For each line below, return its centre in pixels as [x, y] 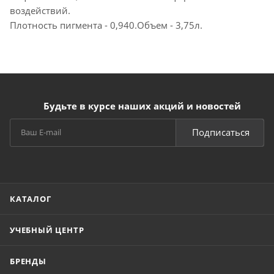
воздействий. [40, 10]
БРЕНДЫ [28, 261]
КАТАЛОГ [31, 199]
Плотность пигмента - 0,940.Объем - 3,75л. [106, 25]
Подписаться [221, 132]
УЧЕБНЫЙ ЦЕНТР [47, 230]
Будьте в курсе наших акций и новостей [142, 106]
